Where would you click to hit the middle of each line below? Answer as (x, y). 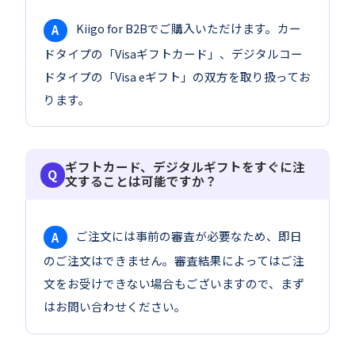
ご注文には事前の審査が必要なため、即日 (188, 235)
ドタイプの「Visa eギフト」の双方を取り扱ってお (177, 76)
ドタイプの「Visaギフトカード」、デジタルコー (174, 53)
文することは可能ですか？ (141, 181)
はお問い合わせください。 (115, 307)
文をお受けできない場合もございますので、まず (174, 284)
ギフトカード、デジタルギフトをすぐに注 (185, 167)
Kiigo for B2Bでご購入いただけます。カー (188, 29)
